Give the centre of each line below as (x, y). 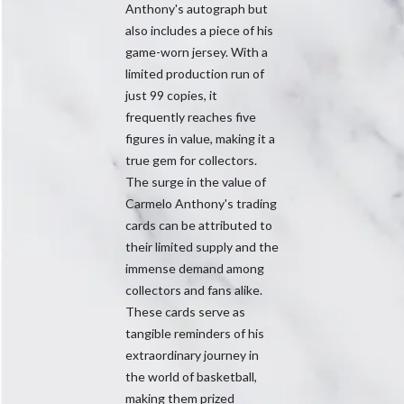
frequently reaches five (191, 116)
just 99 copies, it (171, 95)
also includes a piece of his (199, 30)
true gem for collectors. (191, 160)
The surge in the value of (196, 181)
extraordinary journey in (192, 354)
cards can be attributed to (199, 225)
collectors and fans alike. (194, 289)
